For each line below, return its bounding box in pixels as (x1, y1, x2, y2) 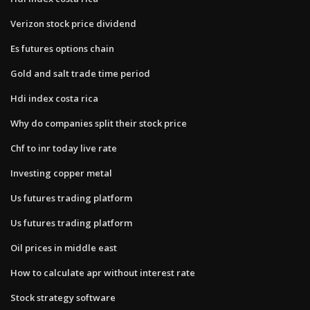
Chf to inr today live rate (10, 141, 117, 154)
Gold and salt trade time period (10, 66, 150, 80)
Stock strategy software (10, 291, 116, 304)
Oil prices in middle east (10, 241, 117, 254)
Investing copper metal (10, 166, 112, 179)
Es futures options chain (10, 42, 114, 55)
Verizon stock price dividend (10, 17, 136, 30)
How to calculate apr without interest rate (10, 266, 195, 279)
